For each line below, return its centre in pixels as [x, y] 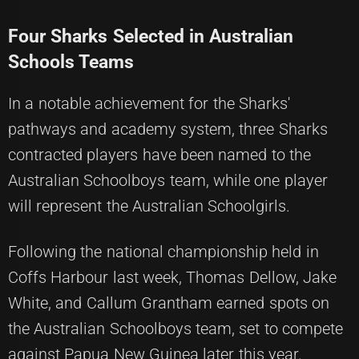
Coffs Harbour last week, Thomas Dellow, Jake [172, 277]
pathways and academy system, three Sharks [168, 129]
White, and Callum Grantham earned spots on [169, 303]
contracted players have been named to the [159, 155]
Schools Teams [71, 62]
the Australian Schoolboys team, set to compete [175, 329]
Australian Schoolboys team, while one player [168, 180]
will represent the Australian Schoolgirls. [149, 206]
